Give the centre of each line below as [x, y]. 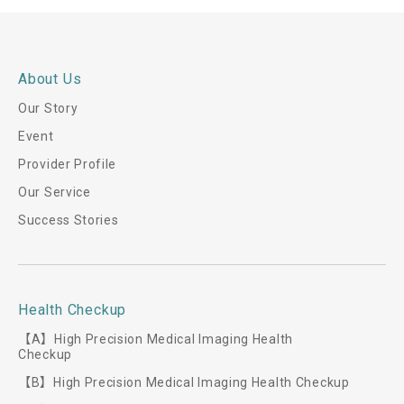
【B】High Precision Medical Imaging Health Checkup [184, 382]
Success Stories [69, 220]
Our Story [48, 108]
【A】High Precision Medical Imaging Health [156, 339]
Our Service [55, 192]
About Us [50, 79]
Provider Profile [68, 164]
